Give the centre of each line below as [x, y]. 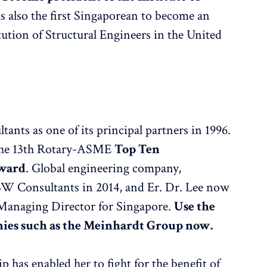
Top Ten [137, 150]
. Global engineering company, [104, 169]
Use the [195, 207]
